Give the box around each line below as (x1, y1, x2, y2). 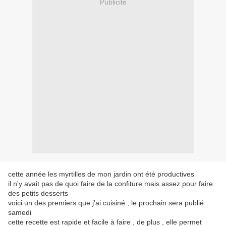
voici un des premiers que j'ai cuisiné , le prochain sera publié (8, 199, 204, 207)
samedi (8, 208, 31, 217)
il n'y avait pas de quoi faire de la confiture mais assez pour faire (8, 180, 213, 188)
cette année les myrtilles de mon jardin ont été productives (8, 170, 194, 179)
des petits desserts (8, 189, 68, 198)
